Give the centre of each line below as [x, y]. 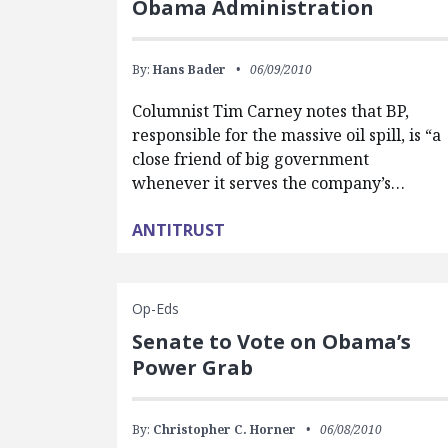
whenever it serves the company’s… [269, 183]
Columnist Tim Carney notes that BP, [271, 111]
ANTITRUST [179, 230]
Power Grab [193, 367]
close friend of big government [251, 159]
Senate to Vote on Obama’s [272, 341]
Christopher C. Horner [225, 429]
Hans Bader [190, 69]
